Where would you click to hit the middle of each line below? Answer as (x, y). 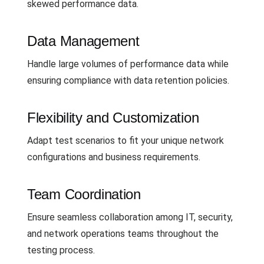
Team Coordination (84, 194)
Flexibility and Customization (113, 117)
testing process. (61, 250)
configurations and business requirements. (114, 157)
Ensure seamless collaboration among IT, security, (130, 217)
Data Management (83, 41)
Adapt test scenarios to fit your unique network (126, 140)
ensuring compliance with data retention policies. (128, 80)
